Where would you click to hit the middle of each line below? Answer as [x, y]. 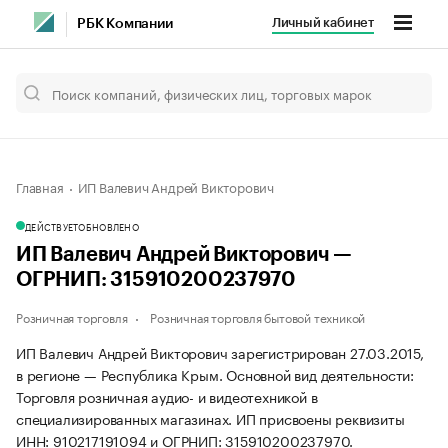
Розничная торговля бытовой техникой [258, 316]
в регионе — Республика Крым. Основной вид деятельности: [215, 374]
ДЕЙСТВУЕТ [52, 226]
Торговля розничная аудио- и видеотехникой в [167, 396]
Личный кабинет [322, 22]
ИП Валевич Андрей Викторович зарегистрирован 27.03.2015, [220, 352]
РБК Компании [125, 24]
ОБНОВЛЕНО [108, 226]
